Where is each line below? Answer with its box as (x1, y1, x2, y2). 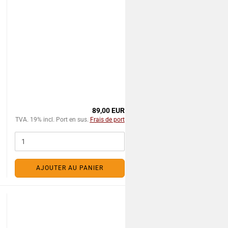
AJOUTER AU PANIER (36, 164, 103, 172)
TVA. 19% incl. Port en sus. (15, 116, 90, 123)
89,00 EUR (92, 106, 125, 115)
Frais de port (90, 116, 125, 123)
